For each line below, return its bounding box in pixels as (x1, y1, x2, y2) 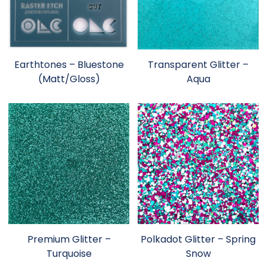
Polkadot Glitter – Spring (141, 232, 256, 246)
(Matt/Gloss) (38, 72, 100, 86)
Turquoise (46, 246, 92, 260)
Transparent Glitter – (148, 57, 249, 72)
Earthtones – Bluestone (14, 57, 124, 72)
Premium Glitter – (27, 232, 111, 246)
